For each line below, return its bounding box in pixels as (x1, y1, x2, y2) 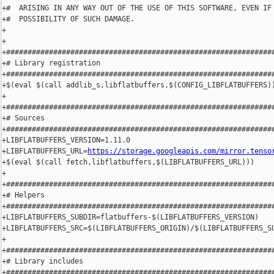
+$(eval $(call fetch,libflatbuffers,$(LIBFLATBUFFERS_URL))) (2, 158, 254, 167)
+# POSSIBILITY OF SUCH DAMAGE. (2, 15, 135, 24)
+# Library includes (2, 257, 83, 266)
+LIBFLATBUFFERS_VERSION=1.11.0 (2, 136, 130, 145)
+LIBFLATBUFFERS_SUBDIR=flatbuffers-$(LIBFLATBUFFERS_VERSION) (2, 213, 259, 222)
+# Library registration (2, 59, 100, 68)
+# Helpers (2, 191, 45, 200)
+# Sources (2, 114, 45, 123)
